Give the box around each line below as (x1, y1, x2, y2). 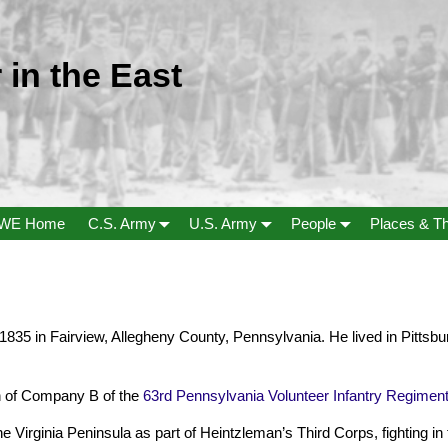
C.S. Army (87, 214, 156, 232)
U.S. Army (189, 214, 258, 232)
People (291, 214, 337, 232)
